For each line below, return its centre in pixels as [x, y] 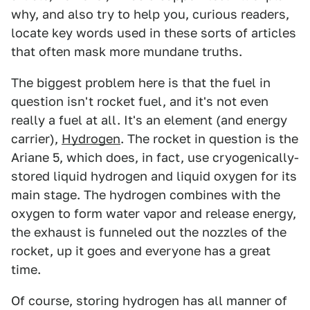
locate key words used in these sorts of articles [154, 33]
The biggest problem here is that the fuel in [141, 83]
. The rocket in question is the [209, 139]
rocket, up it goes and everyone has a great [141, 251]
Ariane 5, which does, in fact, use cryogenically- [155, 157]
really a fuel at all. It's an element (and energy [149, 120]
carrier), [36, 139]
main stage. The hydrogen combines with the [146, 195]
